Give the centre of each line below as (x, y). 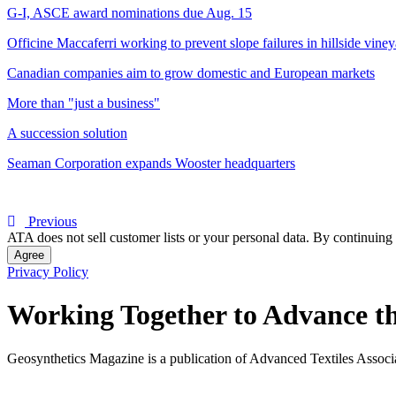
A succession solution (67, 133)
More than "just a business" (84, 103)
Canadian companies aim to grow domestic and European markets (191, 72)
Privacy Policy (48, 271)
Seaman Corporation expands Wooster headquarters (151, 163)
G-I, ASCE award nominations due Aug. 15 (129, 12)
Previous (51, 221)
